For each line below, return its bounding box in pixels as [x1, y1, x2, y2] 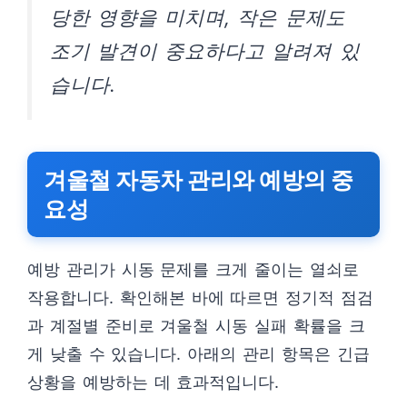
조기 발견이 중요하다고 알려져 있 [50, 39, 360, 63]
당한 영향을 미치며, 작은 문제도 [50, 5, 345, 29]
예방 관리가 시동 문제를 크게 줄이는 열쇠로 [27, 260, 359, 279]
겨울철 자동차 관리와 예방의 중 [44, 166, 353, 194]
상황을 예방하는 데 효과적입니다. [27, 372, 280, 392]
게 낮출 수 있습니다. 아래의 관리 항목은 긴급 [27, 344, 370, 363]
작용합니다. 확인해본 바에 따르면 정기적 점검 [27, 288, 373, 307]
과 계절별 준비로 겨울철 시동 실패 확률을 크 [27, 316, 365, 335]
